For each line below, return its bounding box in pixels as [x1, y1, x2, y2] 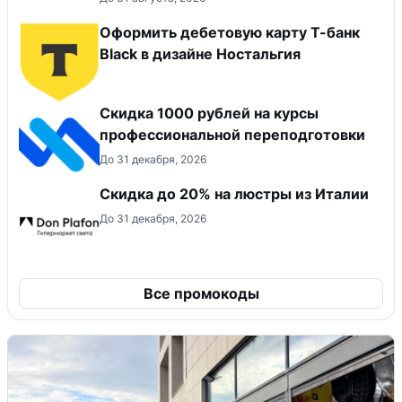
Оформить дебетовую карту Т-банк [100, 23, 360, 42]
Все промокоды [143, 284, 259, 303]
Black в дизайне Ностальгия [100, 45, 301, 64]
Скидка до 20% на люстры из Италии [100, 185, 369, 204]
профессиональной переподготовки [100, 126, 365, 144]
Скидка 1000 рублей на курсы [100, 104, 319, 123]
